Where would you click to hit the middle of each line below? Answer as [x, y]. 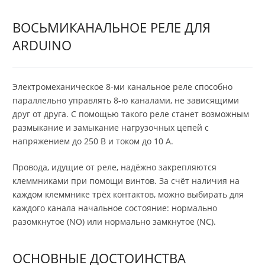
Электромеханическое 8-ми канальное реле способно [122, 87]
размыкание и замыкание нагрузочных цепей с [111, 128]
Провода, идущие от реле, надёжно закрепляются [114, 167]
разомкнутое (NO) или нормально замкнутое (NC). [114, 222]
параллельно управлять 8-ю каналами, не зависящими [126, 101]
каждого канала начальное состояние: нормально [115, 208]
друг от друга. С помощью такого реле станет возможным [131, 114]
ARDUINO [42, 45]
